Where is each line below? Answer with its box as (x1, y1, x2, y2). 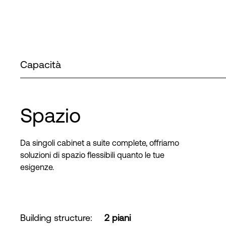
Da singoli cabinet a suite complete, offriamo (20, 138, 179, 147)
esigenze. (20, 162, 54, 172)
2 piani (104, 212, 131, 223)
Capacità (20, 59, 61, 70)
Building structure (20, 212, 90, 223)
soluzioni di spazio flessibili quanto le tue (20, 150, 164, 159)
